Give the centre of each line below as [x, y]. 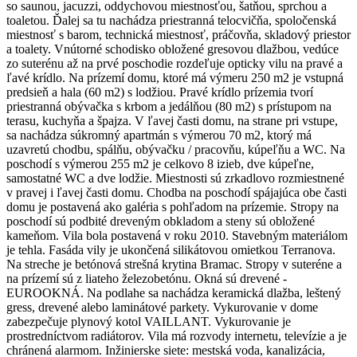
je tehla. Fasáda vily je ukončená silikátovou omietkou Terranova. [171, 249]
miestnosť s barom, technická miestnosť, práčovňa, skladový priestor [178, 34]
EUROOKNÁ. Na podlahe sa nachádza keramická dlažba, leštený [174, 292]
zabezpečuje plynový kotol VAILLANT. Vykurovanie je [149, 321]
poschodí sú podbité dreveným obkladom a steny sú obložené [161, 221]
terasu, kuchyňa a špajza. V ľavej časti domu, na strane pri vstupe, [172, 120]
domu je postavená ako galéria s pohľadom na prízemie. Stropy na [173, 206]
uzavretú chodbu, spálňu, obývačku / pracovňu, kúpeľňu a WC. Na [176, 149]
